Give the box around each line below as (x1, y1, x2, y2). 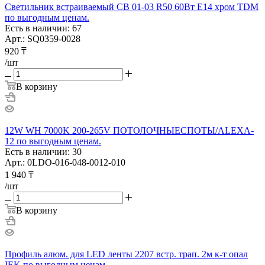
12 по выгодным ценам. (5, 135, 101, 146)
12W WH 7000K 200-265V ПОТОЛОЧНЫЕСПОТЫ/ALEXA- (5, 125, 254, 135)
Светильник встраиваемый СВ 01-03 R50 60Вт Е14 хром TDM (5, 1, 258, 12)
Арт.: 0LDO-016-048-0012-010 (5, 157, 125, 167)
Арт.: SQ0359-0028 (5, 33, 80, 44)
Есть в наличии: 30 (5, 146, 82, 157)
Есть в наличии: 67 (5, 22, 82, 33)
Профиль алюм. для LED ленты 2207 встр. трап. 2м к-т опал (5, 248, 248, 259)
